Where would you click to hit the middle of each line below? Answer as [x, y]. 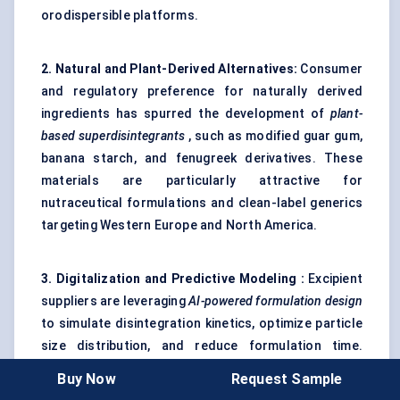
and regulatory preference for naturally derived [202, 92]
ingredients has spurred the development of [186, 114]
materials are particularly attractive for [202, 181]
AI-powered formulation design [275, 301]
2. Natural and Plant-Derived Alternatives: [170, 69]
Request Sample [287, 379]
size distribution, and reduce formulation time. [202, 346]
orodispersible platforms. [120, 16]
